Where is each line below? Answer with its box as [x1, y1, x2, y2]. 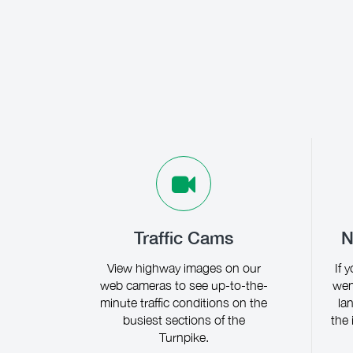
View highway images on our [106, 261, 261, 275]
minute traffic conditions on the [100, 295, 268, 310]
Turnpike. [158, 330, 209, 344]
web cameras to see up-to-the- [99, 278, 268, 292]
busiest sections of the [122, 313, 245, 327]
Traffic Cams [134, 227, 234, 248]
